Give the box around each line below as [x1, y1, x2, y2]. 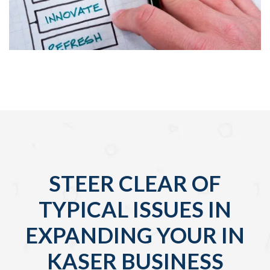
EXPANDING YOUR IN [25, 222, 245, 249]
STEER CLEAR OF [49, 170, 221, 197]
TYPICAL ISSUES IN [39, 196, 231, 223]
